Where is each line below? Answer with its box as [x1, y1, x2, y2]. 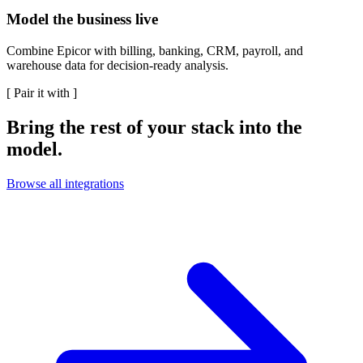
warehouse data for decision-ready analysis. [6, 58, 228, 72]
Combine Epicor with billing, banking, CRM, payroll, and [6, 43, 303, 58]
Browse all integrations [6, 176, 124, 190]
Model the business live [6, 11, 158, 28]
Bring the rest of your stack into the [6, 116, 302, 138]
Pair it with [14, 85, 70, 100]
